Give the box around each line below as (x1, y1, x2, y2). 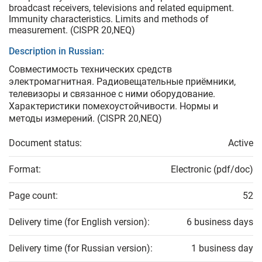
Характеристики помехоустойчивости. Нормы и (9, 101, 218, 112)
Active (228, 137, 253, 149)
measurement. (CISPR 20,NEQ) (9, 25, 135, 36)
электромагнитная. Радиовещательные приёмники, (9, 76, 236, 88)
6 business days (187, 216, 253, 228)
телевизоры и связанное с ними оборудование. (9, 88, 215, 100)
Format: (9, 164, 41, 175)
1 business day (191, 243, 253, 254)
